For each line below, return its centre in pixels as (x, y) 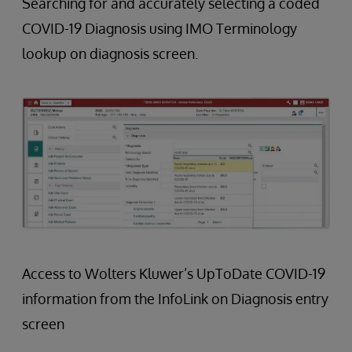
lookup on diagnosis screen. (110, 53)
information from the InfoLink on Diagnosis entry (175, 299)
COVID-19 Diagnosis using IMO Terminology (159, 28)
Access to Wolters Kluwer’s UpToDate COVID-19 (174, 274)
